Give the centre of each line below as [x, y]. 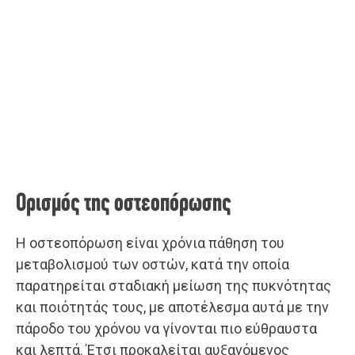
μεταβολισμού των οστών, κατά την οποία [153, 265]
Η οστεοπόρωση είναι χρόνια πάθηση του [150, 243]
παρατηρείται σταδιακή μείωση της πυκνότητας [174, 286]
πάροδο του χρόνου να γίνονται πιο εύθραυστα [166, 329]
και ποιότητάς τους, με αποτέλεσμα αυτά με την [172, 307]
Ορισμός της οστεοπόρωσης [124, 205]
